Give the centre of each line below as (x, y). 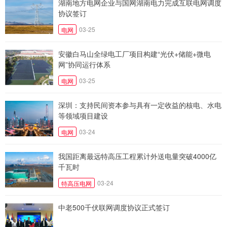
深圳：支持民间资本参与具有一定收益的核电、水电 (140, 105)
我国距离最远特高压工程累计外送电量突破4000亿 (137, 156)
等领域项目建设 (83, 115)
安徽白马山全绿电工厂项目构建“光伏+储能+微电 (135, 53)
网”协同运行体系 (84, 64)
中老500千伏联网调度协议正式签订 (114, 207)
